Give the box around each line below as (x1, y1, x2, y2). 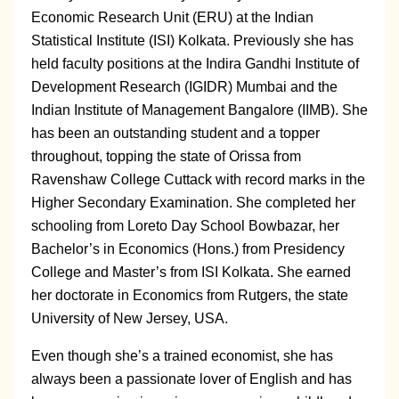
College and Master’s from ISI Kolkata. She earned (31, 265, 351, 281)
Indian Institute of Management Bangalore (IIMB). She (31, 102, 368, 118)
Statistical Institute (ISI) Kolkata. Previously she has (31, 33, 354, 49)
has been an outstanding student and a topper (31, 126, 320, 142)
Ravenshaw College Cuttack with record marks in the (31, 172, 365, 188)
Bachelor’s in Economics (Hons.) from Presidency (31, 241, 345, 257)
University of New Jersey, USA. (31, 311, 228, 327)
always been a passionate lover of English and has (31, 371, 352, 387)
